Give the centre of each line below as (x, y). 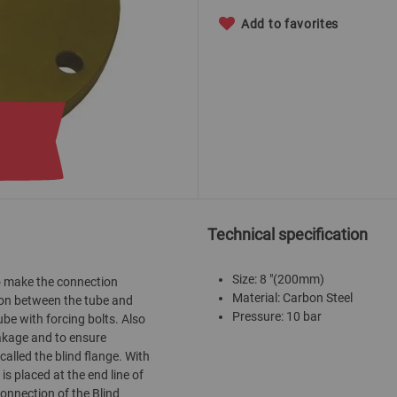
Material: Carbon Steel (292, 298)
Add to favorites (290, 24)
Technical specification (288, 234)
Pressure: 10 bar (277, 316)
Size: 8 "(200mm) (278, 279)
